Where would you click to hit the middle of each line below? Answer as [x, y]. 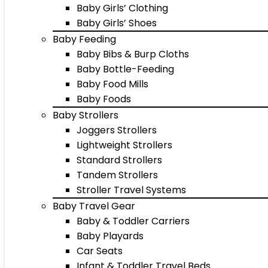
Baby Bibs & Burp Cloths [133, 54]
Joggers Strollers [117, 130]
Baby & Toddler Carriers [133, 221]
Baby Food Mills [112, 84]
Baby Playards [110, 236]
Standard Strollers [119, 160]
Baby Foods [104, 99]
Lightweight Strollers [124, 145]
